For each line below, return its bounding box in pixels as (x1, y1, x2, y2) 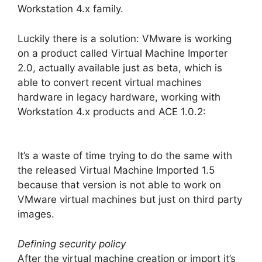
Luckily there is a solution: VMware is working (18, 32, 232, 44)
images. (18, 208, 54, 220)
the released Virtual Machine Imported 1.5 (18, 164, 215, 177)
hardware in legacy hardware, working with (18, 91, 220, 103)
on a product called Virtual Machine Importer (18, 47, 227, 59)
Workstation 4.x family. (18, 3, 123, 15)
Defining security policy (18, 237, 126, 250)
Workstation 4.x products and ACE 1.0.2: (18, 105, 206, 118)
